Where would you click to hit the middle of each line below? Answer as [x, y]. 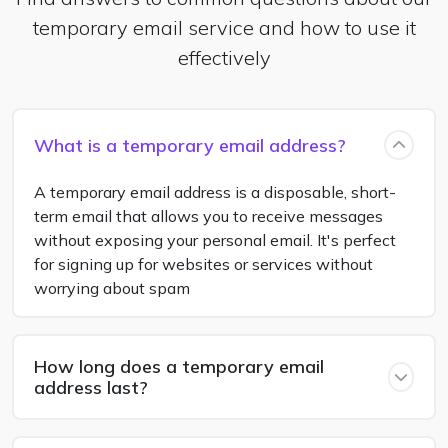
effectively [224, 57]
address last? [91, 387]
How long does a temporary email [179, 366]
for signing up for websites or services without [203, 264]
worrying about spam [112, 288]
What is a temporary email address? [190, 145]
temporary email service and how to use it [224, 27]
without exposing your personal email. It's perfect [215, 240]
